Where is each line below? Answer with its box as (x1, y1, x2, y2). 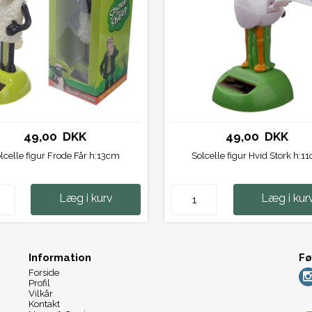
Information (29, 251, 92, 265)
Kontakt (29, 299, 61, 310)
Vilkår (29, 288, 54, 299)
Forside (29, 267, 60, 279)
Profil (29, 278, 51, 289)
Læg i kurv (58, 192, 113, 205)
